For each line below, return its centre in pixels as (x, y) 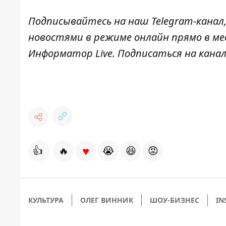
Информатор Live (70, 53)
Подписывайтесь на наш (89, 21)
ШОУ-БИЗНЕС (175, 200)
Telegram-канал (188, 21)
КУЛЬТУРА (46, 200)
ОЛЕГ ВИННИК (107, 200)
